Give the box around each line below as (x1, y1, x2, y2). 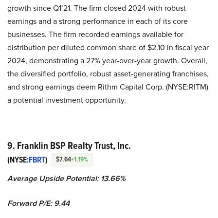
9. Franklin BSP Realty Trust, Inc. (7, 138, 131, 153)
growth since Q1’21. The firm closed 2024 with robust (7, 2, 186, 14)
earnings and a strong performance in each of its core (7, 16, 188, 27)
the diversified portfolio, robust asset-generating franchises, (7, 68, 209, 79)
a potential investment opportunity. (7, 94, 126, 106)
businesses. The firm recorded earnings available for (7, 29, 183, 40)
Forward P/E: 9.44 (7, 198, 70, 209)
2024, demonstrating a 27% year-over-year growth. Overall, (7, 55, 207, 66)
